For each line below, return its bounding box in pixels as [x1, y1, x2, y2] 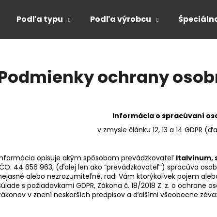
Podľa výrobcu [90, 14, 151, 25]
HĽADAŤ [140, 85, 166, 95]
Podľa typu [16, 14, 63, 25]
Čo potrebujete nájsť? [3, 45, 133, 61]
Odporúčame [35, 126, 102, 140]
